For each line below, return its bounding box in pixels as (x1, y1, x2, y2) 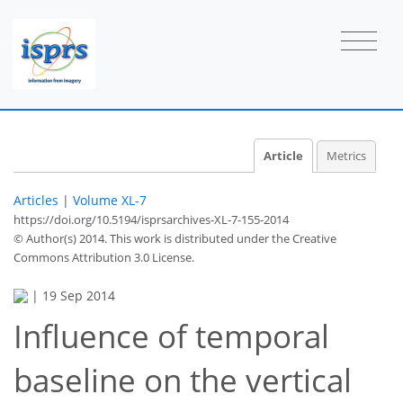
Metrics (327, 148, 366, 164)
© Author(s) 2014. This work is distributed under (13, 229, 272, 246)
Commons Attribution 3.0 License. (13, 248, 194, 265)
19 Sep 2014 (42, 286, 115, 304)
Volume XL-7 (73, 191, 147, 209)
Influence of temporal (13, 315, 329, 358)
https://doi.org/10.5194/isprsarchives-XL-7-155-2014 (13, 210, 289, 228)
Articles (13, 191, 58, 209)
